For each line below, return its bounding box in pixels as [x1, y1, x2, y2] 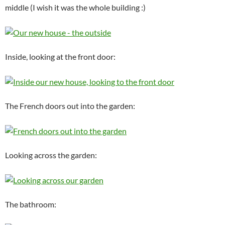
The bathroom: [5, 199, 56, 209]
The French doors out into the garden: [5, 100, 135, 110]
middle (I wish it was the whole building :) [5, 3, 146, 12]
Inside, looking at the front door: [5, 51, 116, 61]
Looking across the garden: [5, 150, 97, 160]
